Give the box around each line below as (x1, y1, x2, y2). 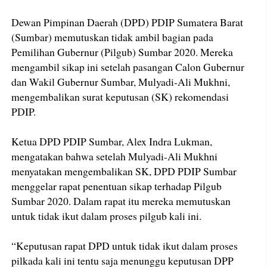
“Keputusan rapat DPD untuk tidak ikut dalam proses (11, 238, 238, 253)
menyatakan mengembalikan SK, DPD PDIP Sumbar (11, 164, 237, 179)
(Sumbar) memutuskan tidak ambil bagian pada (11, 30, 214, 45)
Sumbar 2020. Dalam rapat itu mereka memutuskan (11, 194, 231, 209)
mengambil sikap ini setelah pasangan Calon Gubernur (11, 60, 245, 74)
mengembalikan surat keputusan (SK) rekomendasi (11, 89, 229, 104)
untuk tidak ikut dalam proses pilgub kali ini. (11, 209, 202, 223)
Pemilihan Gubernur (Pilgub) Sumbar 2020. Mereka (11, 45, 234, 60)
